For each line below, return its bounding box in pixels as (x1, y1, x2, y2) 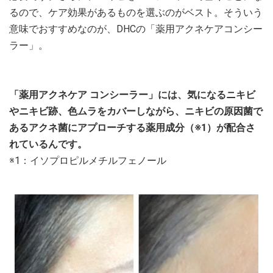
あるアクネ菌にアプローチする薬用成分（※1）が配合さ (9, 122, 255, 133)
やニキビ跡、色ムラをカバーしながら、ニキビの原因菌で (9, 105, 263, 117)
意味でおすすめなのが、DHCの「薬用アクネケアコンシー (9, 23, 263, 35)
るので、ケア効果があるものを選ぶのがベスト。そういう (9, 7, 263, 18)
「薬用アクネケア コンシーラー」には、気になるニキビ (9, 89, 255, 101)
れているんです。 (9, 138, 87, 150)
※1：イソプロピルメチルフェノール (9, 155, 166, 166)
